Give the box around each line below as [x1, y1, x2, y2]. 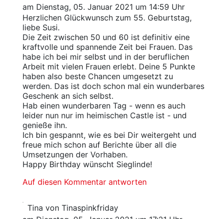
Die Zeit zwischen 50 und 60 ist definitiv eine [22, 32, 190, 43]
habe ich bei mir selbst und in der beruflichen [22, 52, 189, 62]
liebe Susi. [22, 22, 60, 33]
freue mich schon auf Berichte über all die [22, 140, 176, 150]
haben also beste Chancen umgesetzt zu [22, 71, 173, 82]
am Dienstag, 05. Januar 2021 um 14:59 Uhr [22, 2, 185, 12]
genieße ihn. [22, 120, 67, 131]
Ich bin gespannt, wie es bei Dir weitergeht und [22, 130, 197, 140]
